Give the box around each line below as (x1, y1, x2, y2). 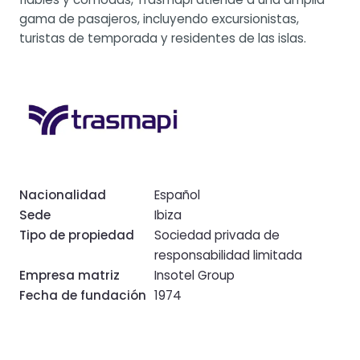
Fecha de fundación (19, 286, 146, 304)
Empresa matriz (19, 266, 120, 284)
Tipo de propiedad (19, 226, 134, 243)
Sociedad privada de (154, 226, 280, 243)
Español (154, 186, 200, 203)
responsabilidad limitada (154, 246, 302, 264)
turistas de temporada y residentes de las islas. (19, 29, 306, 47)
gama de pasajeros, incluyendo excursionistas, (19, 10, 299, 27)
